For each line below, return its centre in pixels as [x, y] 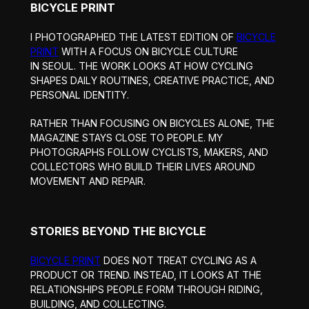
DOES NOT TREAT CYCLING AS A [178, 260]
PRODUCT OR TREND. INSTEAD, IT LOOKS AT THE [146, 275]
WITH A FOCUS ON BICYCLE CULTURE [148, 51]
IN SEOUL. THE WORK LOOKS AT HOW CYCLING [141, 66]
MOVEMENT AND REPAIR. [88, 181]
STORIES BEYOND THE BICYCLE [118, 231]
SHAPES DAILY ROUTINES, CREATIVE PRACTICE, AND [152, 80]
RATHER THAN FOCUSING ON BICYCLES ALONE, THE [152, 123]
